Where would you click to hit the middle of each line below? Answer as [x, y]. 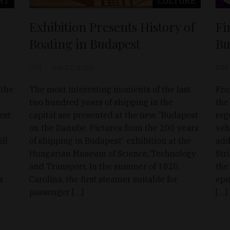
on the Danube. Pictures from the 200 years [114, 128]
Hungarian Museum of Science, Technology [113, 153]
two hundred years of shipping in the [101, 102]
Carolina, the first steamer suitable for [104, 179]
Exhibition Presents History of [112, 26]
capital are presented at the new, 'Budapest [114, 115]
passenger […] [57, 192]
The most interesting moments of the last [110, 89]
